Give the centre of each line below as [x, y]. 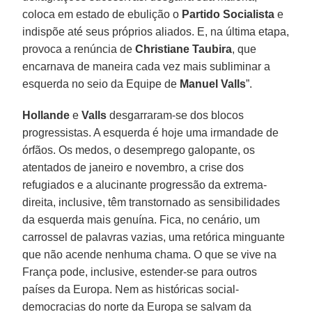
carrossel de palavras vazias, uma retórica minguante [154, 237]
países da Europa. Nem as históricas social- [131, 289]
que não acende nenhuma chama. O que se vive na [150, 254]
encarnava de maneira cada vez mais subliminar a [147, 66]
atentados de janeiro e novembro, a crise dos [133, 167]
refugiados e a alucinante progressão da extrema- [145, 185]
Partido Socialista [228, 14]
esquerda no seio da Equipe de [101, 84]
